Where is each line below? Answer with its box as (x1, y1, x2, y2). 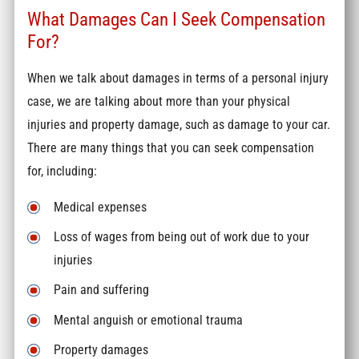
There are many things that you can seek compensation (27, 139, 315, 155)
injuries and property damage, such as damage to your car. (27, 116, 331, 132)
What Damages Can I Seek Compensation (27, 8, 326, 31)
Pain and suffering (54, 282, 150, 298)
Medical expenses (54, 200, 147, 216)
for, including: (27, 163, 98, 179)
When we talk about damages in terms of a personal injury (27, 70, 329, 86)
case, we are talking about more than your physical (27, 93, 291, 109)
